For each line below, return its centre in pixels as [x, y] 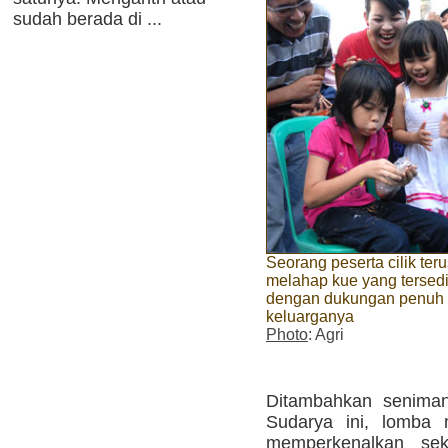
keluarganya [310, 317]
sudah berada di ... [87, 19]
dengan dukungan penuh [355, 299]
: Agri [326, 335]
